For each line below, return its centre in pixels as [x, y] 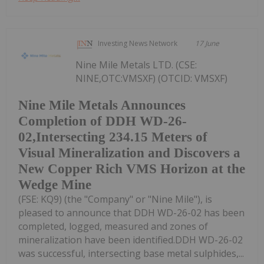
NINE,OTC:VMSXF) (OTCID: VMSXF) [152, 78]
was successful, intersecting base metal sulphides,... [131, 254]
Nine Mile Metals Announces [102, 105]
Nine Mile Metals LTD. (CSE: [136, 65]
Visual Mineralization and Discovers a [129, 153]
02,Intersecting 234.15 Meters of [113, 137]
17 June [207, 43]
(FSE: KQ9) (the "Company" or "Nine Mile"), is [115, 199]
